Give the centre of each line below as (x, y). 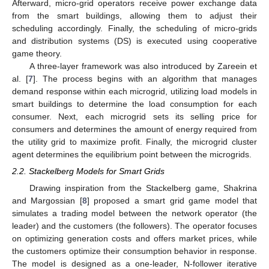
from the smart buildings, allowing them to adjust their (134, 15)
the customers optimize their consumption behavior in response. (134, 251)
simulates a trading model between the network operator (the (134, 213)
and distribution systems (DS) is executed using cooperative (134, 41)
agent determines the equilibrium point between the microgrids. (132, 154)
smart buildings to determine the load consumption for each (134, 104)
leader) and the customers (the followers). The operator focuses (134, 225)
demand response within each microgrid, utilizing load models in (134, 91)
